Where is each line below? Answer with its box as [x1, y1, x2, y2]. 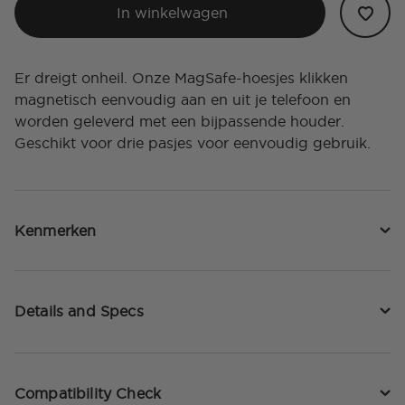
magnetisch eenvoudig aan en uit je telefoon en [14, 91, 351, 108]
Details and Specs [14, 303, 144, 320]
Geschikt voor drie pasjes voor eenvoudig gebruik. [14, 135, 371, 152]
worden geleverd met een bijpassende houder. [14, 113, 344, 130]
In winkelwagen [117, 5, 228, 22]
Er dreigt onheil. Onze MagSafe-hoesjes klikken [14, 70, 348, 87]
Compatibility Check [14, 385, 162, 402]
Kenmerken [14, 222, 97, 240]
